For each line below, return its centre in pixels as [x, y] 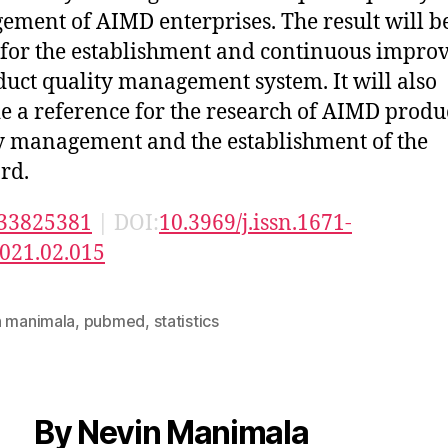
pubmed [114, 320]
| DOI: [125, 223]
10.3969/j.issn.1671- [255, 223]
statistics [186, 320]
